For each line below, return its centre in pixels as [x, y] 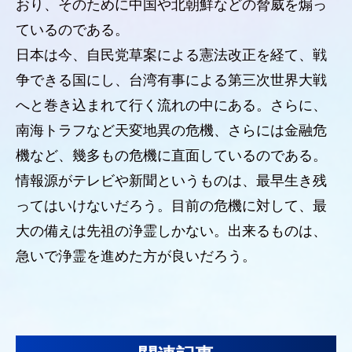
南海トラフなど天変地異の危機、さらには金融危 [171, 130]
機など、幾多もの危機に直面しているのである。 [171, 156]
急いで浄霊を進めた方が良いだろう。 [136, 256]
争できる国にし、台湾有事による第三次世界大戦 [171, 80]
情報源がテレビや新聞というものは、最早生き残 [171, 181]
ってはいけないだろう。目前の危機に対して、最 [171, 206]
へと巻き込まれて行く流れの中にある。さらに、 [171, 105]
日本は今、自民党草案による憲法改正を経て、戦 [171, 55]
